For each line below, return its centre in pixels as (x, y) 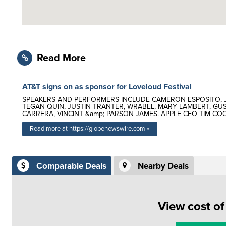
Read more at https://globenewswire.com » (90, 129)
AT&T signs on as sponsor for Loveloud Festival (107, 87)
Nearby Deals (163, 166)
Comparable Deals (71, 166)
